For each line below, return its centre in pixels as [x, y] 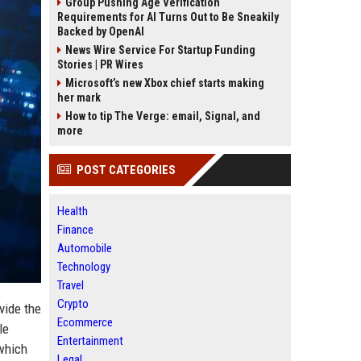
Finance [75, 230]
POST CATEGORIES [126, 170]
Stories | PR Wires [100, 64]
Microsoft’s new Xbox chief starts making [165, 83]
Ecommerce [85, 322]
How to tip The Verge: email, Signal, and [163, 116]
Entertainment [90, 341]
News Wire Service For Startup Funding [160, 50]
